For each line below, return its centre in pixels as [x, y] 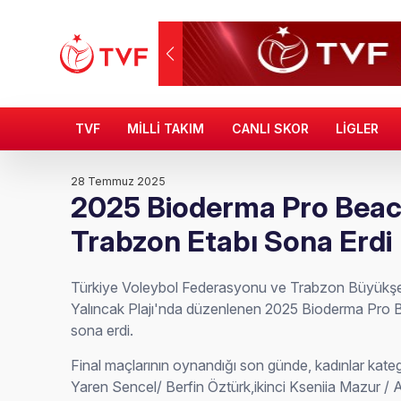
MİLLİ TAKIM [166, 128]
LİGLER [358, 128]
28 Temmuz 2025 [119, 181]
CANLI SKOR [270, 128]
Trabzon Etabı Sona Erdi [232, 241]
